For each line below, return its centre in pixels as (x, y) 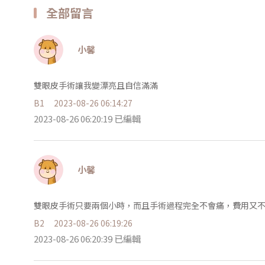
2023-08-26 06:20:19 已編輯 (87, 118)
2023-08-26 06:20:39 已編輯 (87, 238)
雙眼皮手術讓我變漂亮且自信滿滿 (96, 85)
